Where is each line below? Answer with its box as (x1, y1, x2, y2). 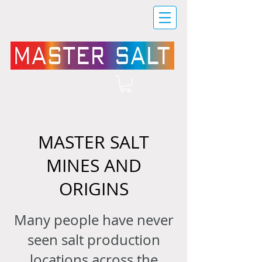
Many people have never (13, 210, 174, 229)
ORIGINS (58, 177, 129, 201)
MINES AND (46, 153, 142, 177)
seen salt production (27, 230, 160, 249)
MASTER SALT (38, 130, 149, 154)
